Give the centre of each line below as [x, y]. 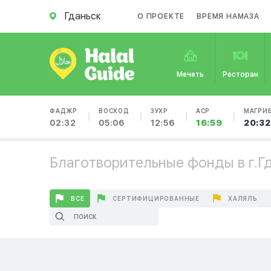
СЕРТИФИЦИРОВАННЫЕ [156, 198]
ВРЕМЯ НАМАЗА [228, 16]
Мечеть [191, 74]
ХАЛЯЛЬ [243, 198]
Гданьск [83, 16]
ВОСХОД [114, 111]
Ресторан [240, 74]
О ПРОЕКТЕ [161, 16]
